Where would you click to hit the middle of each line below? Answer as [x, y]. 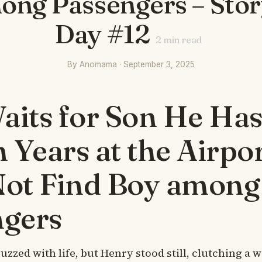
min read [181, 40]
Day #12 [102, 34]
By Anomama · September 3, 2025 [131, 64]
